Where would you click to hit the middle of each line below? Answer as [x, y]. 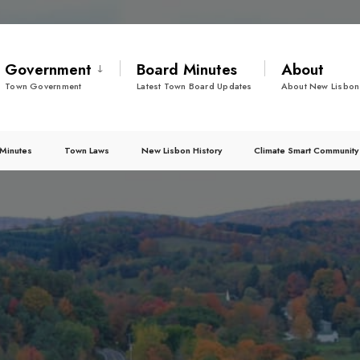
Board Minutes [187, 70]
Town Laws [87, 150]
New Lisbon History [182, 150]
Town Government [43, 86]
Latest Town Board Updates [194, 86]
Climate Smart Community [306, 150]
